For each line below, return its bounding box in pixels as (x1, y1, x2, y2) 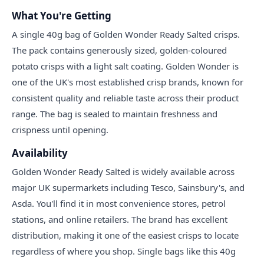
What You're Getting (12, 9, 111, 23)
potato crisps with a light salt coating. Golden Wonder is (12, 60, 239, 72)
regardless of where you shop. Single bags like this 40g (12, 245, 236, 258)
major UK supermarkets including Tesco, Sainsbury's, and (12, 181, 245, 194)
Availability (12, 146, 68, 160)
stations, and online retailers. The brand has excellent (12, 213, 227, 226)
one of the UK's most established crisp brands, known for (12, 76, 243, 88)
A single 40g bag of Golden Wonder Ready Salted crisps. (12, 28, 240, 41)
